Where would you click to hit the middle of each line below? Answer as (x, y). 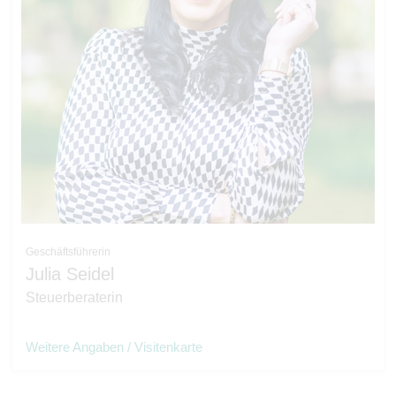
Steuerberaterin (74, 297)
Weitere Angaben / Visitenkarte (114, 347)
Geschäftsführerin (68, 252)
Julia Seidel (70, 274)
